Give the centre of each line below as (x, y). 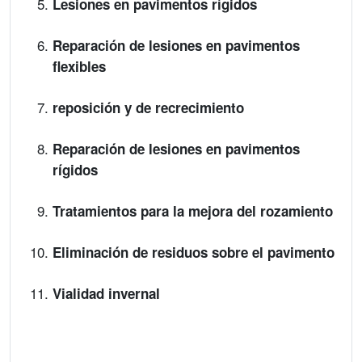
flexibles (79, 66)
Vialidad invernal (106, 293)
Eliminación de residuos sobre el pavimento (194, 252)
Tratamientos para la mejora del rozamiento (193, 211)
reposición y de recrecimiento (148, 107)
